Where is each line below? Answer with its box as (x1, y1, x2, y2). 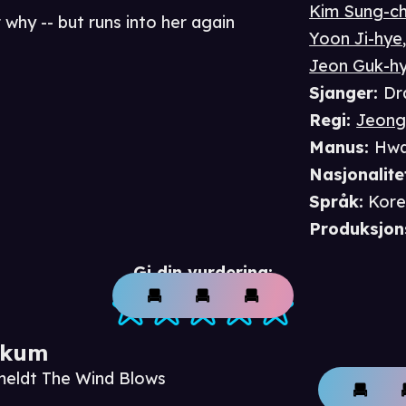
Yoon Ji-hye (309, 27, 403, 49)
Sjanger (309, 82, 374, 103)
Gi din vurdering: (133, 261, 273, 283)
